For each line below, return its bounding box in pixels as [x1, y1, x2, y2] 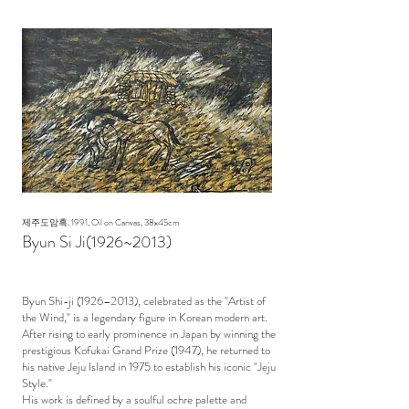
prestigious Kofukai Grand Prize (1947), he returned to [22, 341, 270, 359]
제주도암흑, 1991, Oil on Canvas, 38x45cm [22, 215, 180, 229]
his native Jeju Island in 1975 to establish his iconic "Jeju [22, 358, 276, 375]
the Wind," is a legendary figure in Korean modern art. [22, 309, 267, 326]
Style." [22, 374, 52, 392]
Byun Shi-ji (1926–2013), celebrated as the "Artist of [22, 292, 266, 309]
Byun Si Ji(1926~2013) [22, 230, 172, 254]
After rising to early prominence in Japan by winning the [22, 325, 276, 342]
